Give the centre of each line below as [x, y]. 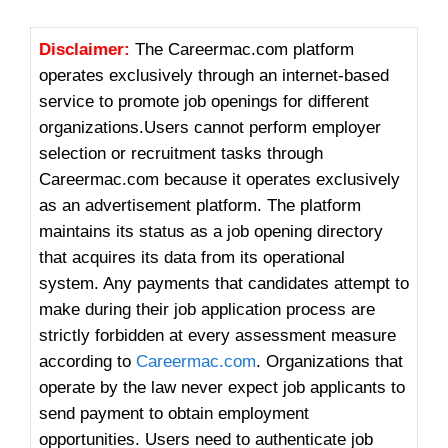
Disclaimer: [87, 49]
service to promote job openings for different [204, 101]
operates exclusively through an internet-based [214, 75]
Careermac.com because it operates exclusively [219, 179]
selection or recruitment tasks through [181, 153]
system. [69, 283]
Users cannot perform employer [262, 127]
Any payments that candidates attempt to [256, 283]
